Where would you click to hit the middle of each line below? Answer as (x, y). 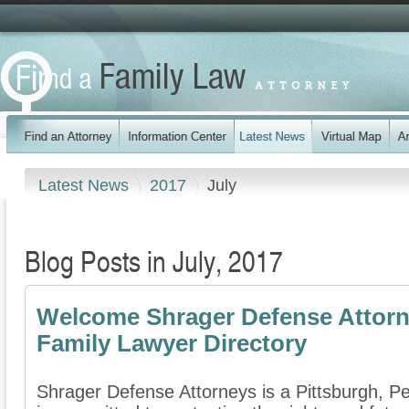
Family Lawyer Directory (172, 344)
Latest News (86, 185)
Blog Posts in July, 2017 (154, 261)
